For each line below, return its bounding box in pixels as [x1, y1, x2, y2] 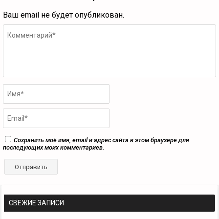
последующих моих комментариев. [3, 144, 104, 152]
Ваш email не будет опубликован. [3, 10, 124, 20]
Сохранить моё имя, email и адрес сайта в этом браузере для [14, 136, 189, 144]
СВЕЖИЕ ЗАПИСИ [9, 199, 64, 207]
